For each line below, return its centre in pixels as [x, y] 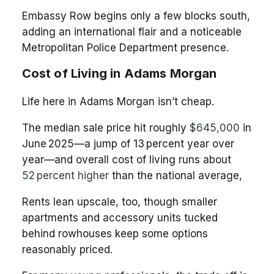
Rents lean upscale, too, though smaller [119, 202]
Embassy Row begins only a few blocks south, [136, 16]
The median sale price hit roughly [106, 128]
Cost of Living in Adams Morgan [119, 73]
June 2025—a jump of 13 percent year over [128, 143]
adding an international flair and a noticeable [131, 31]
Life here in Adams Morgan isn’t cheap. [118, 101]
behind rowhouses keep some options [115, 233]
